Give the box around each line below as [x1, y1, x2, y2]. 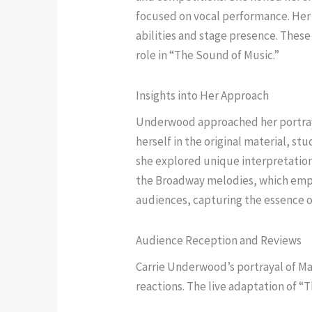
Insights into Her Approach [136, 87, 270, 103]
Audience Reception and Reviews [136, 232, 302, 248]
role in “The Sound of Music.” [136, 47, 280, 63]
